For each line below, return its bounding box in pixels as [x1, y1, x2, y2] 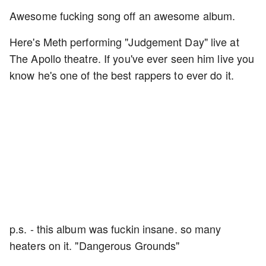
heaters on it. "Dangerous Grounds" [9, 237, 180, 253]
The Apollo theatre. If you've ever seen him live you [9, 50, 255, 66]
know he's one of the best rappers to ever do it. [9, 67, 237, 83]
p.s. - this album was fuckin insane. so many [9, 221, 221, 236]
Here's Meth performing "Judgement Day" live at [9, 34, 239, 49]
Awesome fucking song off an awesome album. [9, 8, 236, 23]
